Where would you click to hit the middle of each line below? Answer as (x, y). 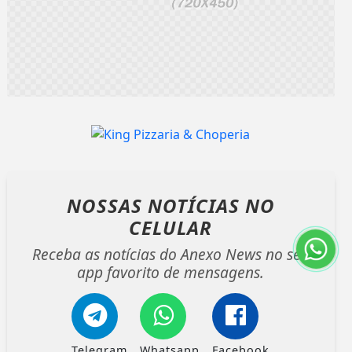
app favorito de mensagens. (171, 273)
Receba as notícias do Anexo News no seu (170, 255)
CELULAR (171, 228)
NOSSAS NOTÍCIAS (156, 206)
